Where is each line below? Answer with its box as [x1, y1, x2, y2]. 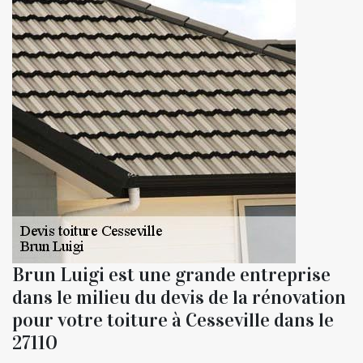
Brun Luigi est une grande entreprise [12, 262, 331, 287]
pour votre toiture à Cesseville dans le [12, 307, 334, 332]
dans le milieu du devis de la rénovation [12, 284, 346, 310]
